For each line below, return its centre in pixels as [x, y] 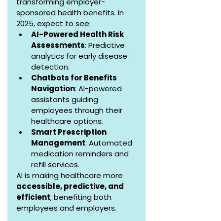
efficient [33, 197]
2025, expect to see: [54, 24]
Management [58, 143]
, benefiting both [82, 197]
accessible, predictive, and [71, 186]
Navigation [53, 89]
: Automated [110, 143]
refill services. [55, 165]
